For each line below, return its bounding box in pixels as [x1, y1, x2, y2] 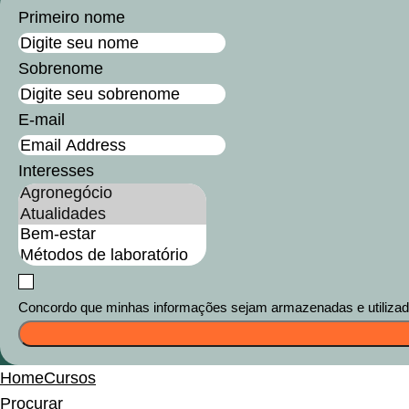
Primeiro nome [18, 8, 125, 27]
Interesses [18, 162, 94, 181]
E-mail [18, 110, 65, 130]
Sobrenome [18, 59, 103, 79]
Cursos [44, 369, 96, 388]
